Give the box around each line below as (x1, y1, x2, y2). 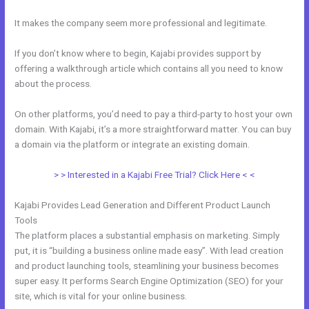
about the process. (14, 77, 92, 89)
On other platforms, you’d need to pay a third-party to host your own (14, 108, 293, 119)
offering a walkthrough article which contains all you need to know (14, 62, 283, 74)
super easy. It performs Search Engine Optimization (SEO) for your (14, 275, 284, 286)
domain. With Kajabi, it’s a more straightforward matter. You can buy (14, 123, 292, 134)
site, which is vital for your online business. (14, 290, 188, 301)
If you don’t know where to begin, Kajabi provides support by (14, 47, 261, 59)
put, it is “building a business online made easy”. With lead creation (14, 244, 284, 256)
